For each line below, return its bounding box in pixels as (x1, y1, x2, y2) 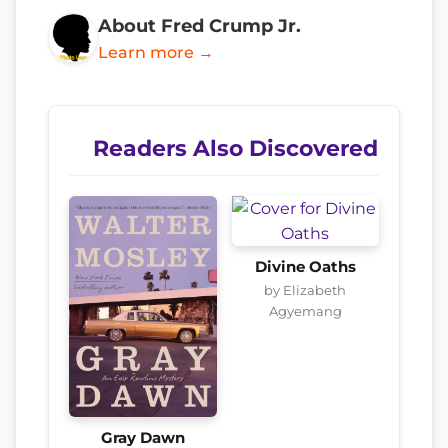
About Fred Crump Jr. (98, 14, 301, 36)
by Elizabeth (264, 281, 347, 298)
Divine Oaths (254, 257, 356, 276)
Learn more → (98, 42, 214, 62)
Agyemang (268, 302, 342, 319)
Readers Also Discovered (93, 134, 378, 161)
